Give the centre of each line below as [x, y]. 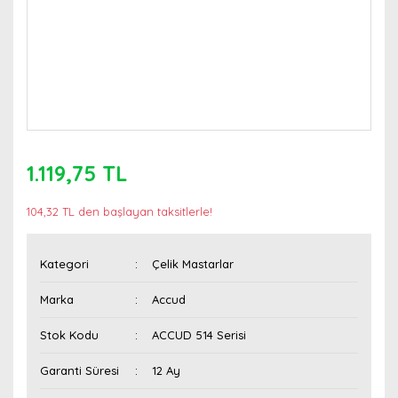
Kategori [64, 264]
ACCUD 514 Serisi [199, 335]
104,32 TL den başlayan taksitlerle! [119, 211]
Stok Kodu [69, 335]
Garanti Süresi [80, 370]
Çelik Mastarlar [193, 264]
